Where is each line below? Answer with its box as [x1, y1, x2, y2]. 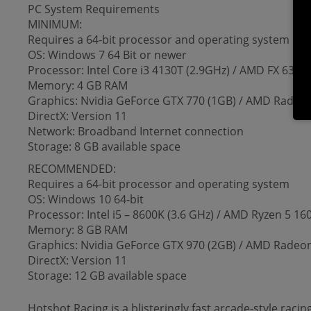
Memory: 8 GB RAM [28, 222, 128, 237]
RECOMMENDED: [28, 161, 116, 176]
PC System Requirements [28, 1, 160, 17]
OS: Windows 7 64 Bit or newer [28, 47, 187, 62]
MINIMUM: [28, 17, 82, 32]
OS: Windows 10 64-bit [28, 192, 144, 207]
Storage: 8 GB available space [28, 139, 180, 154]
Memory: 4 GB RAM [28, 78, 128, 93]
